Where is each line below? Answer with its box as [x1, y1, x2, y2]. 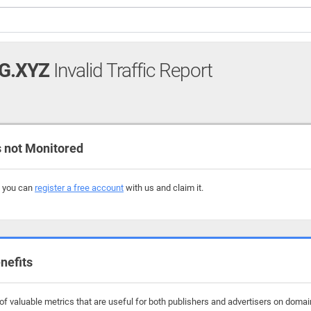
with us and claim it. [124, 183, 203, 193]
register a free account [35, 183, 124, 193]
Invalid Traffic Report [49, 59, 212, 82]
